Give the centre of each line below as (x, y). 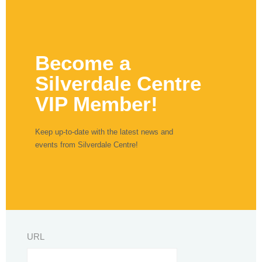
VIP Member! (96, 104)
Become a (83, 63)
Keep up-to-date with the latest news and (104, 132)
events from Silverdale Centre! (87, 145)
